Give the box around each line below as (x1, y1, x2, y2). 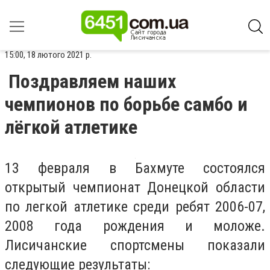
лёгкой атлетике (5, 116, 137, 139)
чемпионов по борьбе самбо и (5, 93, 248, 116)
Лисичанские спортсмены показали (5, 237, 265, 254)
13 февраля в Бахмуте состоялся (5, 160, 265, 177)
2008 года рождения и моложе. (5, 218, 265, 234)
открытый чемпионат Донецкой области (5, 179, 265, 196)
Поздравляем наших (8, 70, 176, 93)
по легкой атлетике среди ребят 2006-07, (5, 198, 265, 215)
